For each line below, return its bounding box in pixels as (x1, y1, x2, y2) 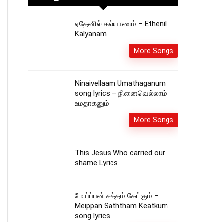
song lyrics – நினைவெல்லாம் (75, 89, 167, 98)
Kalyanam (75, 29, 107, 38)
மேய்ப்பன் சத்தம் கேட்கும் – (75, 191, 159, 200)
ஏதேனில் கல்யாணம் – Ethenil (75, 19, 166, 28)
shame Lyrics (75, 158, 118, 167)
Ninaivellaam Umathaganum (75, 79, 166, 88)
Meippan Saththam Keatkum (75, 201, 168, 210)
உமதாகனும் (75, 99, 109, 108)
